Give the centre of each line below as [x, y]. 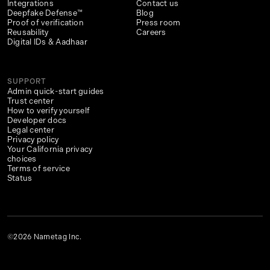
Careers [151, 33]
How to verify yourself [49, 111]
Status [20, 178]
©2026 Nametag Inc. [45, 237]
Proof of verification [46, 23]
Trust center [30, 101]
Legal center [31, 130]
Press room [159, 23]
